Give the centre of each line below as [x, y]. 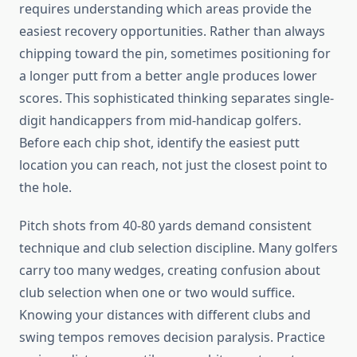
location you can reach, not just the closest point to [173, 165]
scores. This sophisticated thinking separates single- [177, 98]
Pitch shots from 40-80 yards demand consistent [165, 226]
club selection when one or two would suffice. [157, 293]
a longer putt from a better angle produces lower [168, 76]
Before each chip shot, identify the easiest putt [159, 143]
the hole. [45, 188]
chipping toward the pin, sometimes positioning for [175, 54]
